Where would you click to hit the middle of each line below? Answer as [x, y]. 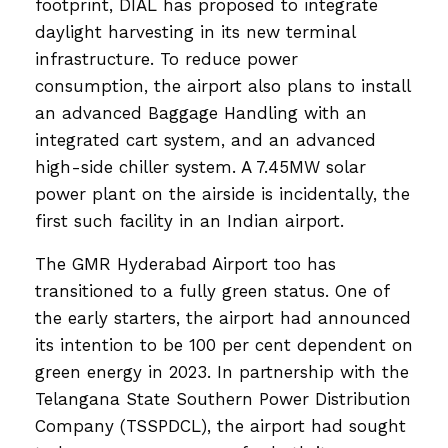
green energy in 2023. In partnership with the [222, 371]
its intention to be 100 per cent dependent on [224, 344]
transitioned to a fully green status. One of [212, 290]
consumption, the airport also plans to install [222, 85]
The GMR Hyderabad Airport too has [185, 263]
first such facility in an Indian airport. [192, 220]
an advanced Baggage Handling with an [201, 112]
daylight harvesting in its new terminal [195, 31]
